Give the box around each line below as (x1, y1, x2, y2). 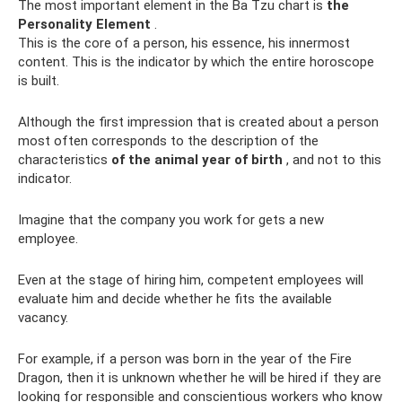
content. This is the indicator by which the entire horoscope (18, 54, 374, 70)
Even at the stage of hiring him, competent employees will (18, 272, 363, 288)
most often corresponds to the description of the (18, 133, 319, 149)
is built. (18, 73, 59, 89)
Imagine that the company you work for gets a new (18, 212, 324, 228)
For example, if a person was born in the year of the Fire (18, 351, 352, 367)
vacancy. (18, 310, 68, 326)
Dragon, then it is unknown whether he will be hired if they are (18, 370, 381, 386)
